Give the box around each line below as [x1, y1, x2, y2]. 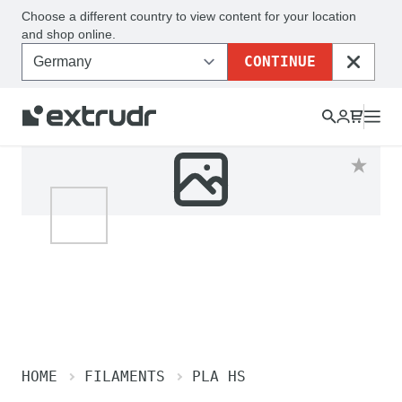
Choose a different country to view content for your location [22, 9, 356, 23]
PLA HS [192, 368, 246, 385]
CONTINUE [244, 53, 316, 70]
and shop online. [22, 27, 116, 41]
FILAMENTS [84, 368, 165, 385]
